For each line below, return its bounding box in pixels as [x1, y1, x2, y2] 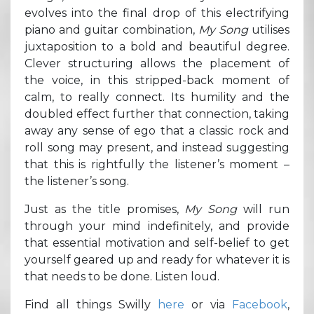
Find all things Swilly [25, 297, 158, 311]
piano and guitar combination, [25, 22, 198, 36]
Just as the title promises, [25, 202, 185, 216]
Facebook [232, 297, 287, 311]
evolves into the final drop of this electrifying [25, 6, 289, 20]
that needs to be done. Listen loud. [25, 269, 219, 283]
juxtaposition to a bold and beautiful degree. [25, 39, 289, 53]
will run [237, 202, 289, 216]
